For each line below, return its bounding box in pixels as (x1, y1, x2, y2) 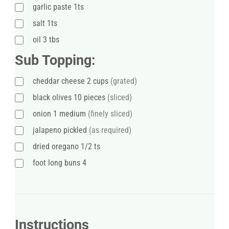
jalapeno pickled (33, 125, 89, 135)
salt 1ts (33, 18, 57, 29)
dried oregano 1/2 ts (33, 142, 100, 152)
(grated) (110, 76, 137, 86)
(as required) (89, 125, 131, 135)
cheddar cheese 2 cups (33, 76, 110, 86)
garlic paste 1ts (33, 2, 84, 12)
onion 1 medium (33, 109, 88, 119)
